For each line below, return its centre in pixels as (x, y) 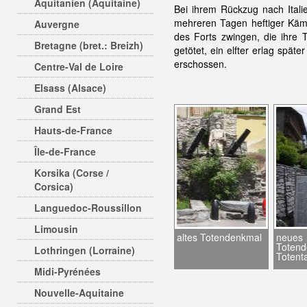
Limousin (56, 229)
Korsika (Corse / (72, 173)
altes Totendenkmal (219, 237)
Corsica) (54, 186)
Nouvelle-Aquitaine (79, 293)
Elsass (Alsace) (70, 88)
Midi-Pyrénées (67, 271)
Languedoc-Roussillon (88, 208)
